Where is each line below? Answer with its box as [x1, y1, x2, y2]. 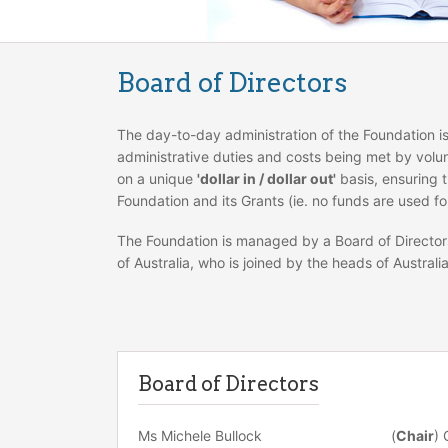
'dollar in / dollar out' [197, 170, 336, 187]
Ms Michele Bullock [138, 427, 262, 444]
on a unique [117, 170, 197, 187]
